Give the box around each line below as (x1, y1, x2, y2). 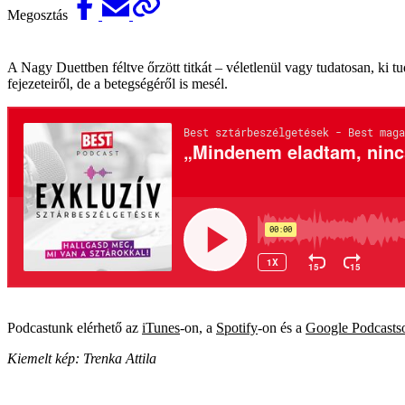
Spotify (216, 320, 258, 336)
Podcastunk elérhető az (7, 320, 142, 336)
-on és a (258, 320, 306, 336)
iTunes (142, 320, 180, 336)
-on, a (180, 320, 216, 336)
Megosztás (7, 7, 71, 24)
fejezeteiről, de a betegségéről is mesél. (7, 76, 228, 92)
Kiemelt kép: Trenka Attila (7, 351, 156, 367)
